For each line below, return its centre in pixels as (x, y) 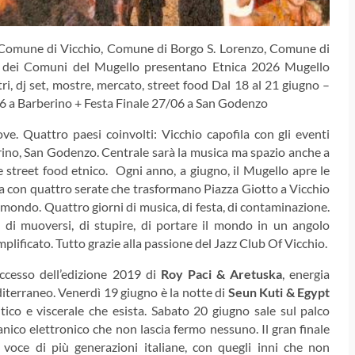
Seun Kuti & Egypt (279, 292)
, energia (306, 274)
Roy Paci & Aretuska (221, 274)
